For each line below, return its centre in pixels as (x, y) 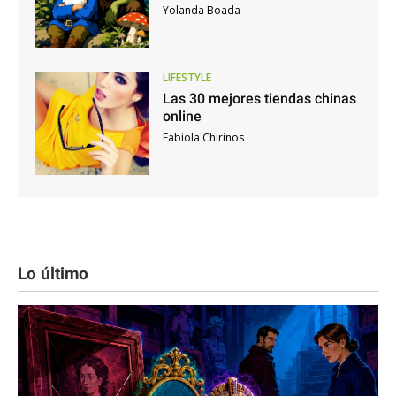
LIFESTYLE (187, 78)
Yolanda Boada (201, 11)
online (182, 117)
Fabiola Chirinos (203, 138)
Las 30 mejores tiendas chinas (259, 99)
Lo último (53, 274)
